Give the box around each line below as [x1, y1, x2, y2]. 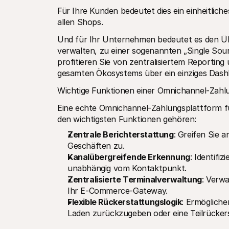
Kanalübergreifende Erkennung [67, 152, 190, 162]
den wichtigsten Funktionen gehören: [57, 114, 197, 124]
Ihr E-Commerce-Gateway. [67, 186, 168, 196]
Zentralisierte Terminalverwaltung [67, 174, 202, 185]
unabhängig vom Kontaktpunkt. [67, 163, 187, 173]
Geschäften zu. [67, 141, 125, 151]
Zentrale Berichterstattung [67, 129, 174, 140]
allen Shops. [57, 17, 108, 27]
